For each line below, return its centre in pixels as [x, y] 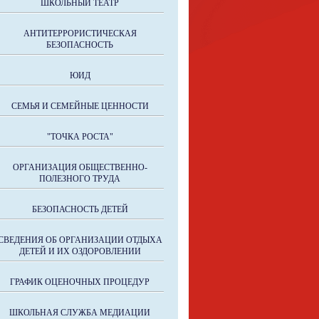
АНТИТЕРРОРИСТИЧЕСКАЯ [80, 33]
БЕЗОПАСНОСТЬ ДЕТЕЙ [80, 209]
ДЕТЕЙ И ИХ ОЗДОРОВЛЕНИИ [80, 251]
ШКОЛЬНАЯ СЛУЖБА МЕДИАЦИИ [80, 313]
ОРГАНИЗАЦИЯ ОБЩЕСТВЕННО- [80, 167]
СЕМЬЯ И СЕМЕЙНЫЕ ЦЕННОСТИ [80, 106]
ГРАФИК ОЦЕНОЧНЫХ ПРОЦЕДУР [80, 282]
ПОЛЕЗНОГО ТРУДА [80, 179]
